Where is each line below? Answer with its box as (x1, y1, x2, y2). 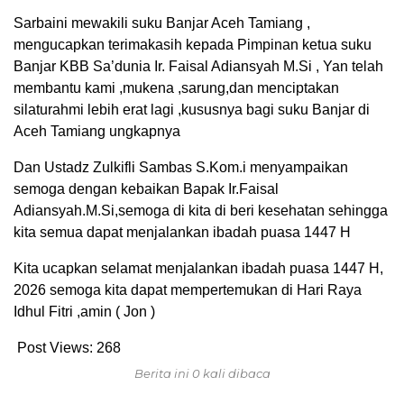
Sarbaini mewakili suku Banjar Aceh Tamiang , (14, 15, 310, 32)
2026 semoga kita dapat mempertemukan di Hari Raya (14, 282, 362, 298)
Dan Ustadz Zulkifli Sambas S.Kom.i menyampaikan (14, 160, 348, 176)
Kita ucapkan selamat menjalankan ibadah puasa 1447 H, (14, 261, 383, 277)
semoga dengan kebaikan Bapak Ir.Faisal (14, 181, 279, 197)
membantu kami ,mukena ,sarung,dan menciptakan (14, 80, 339, 96)
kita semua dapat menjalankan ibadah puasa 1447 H (14, 225, 351, 241)
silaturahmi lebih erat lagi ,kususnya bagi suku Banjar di (14, 102, 370, 118)
